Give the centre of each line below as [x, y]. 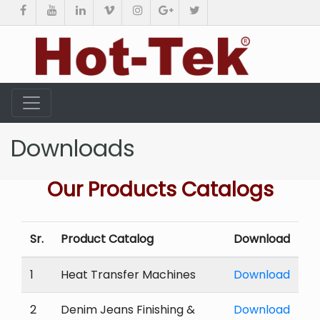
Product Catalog [107, 239]
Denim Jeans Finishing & [128, 310]
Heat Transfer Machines [128, 275]
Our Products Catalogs [160, 190]
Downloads [73, 148]
